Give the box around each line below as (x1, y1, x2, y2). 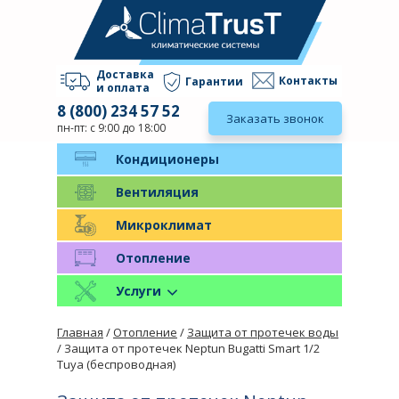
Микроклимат (116, 216, 212, 233)
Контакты (279, 73, 338, 89)
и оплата (96, 79, 150, 95)
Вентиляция (116, 183, 199, 200)
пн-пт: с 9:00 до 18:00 (57, 119, 166, 135)
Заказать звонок (226, 110, 324, 126)
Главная (57, 323, 103, 340)
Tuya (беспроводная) (57, 355, 175, 372)
